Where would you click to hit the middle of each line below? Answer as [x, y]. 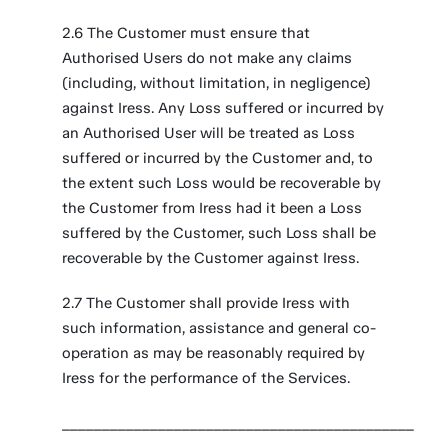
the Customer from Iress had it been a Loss [212, 208]
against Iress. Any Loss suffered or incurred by [223, 108]
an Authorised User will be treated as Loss [209, 133]
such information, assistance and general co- [219, 328]
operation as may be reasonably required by [214, 353]
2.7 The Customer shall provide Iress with [206, 303]
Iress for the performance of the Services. [206, 378]
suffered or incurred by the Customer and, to [218, 158]
